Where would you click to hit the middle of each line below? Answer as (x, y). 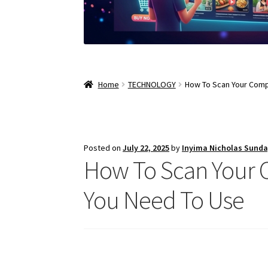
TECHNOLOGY (152, 85)
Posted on (103, 148)
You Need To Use (164, 200)
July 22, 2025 (146, 148)
